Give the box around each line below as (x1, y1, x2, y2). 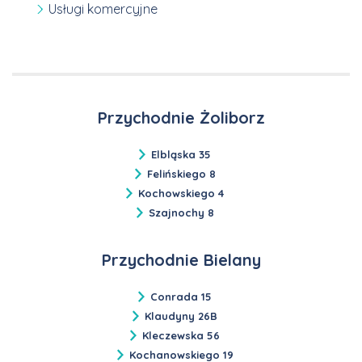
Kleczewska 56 (142, 328, 220, 342)
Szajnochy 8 (148, 205, 214, 219)
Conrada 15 (150, 289, 212, 303)
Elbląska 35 (151, 147, 211, 161)
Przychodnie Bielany (101, 249, 261, 270)
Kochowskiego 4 (138, 186, 224, 200)
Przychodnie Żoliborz (97, 107, 265, 128)
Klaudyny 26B (145, 309, 217, 322)
